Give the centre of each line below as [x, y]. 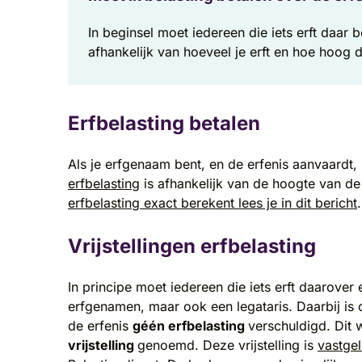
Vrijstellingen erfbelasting [192, 246]
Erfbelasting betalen [164, 123]
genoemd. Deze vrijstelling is [227, 345]
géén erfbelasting [190, 325]
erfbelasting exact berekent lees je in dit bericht [213, 202]
